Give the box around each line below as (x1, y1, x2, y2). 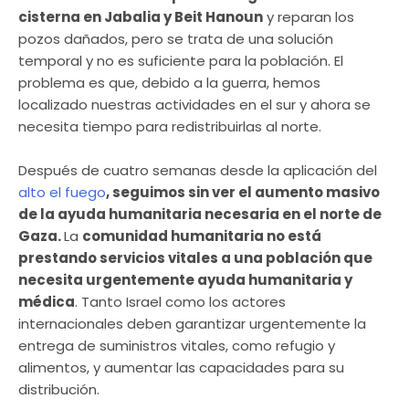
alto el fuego (18, 183, 106, 203)
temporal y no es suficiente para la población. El (18, 51, 343, 71)
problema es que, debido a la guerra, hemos (18, 73, 320, 93)
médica (18, 292, 75, 312)
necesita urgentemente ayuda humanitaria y (18, 270, 352, 290)
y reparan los (263, 7, 354, 27)
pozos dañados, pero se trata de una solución (18, 29, 333, 49)
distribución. (18, 380, 100, 400)
